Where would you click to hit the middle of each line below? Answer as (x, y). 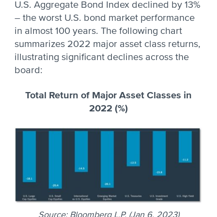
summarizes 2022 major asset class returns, (108, 44)
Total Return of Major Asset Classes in (108, 95)
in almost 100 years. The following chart (98, 31)
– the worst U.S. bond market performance (105, 18)
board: (29, 70)
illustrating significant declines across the (102, 57)
